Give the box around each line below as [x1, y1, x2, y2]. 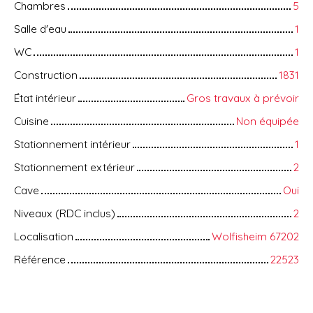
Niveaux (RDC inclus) [14, 206, 115, 221]
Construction [14, 68, 78, 82]
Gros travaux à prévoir [187, 91, 299, 105]
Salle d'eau [14, 22, 66, 36]
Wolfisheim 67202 [212, 229, 299, 244]
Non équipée [236, 114, 299, 129]
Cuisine [14, 114, 49, 129]
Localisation [14, 229, 73, 244]
